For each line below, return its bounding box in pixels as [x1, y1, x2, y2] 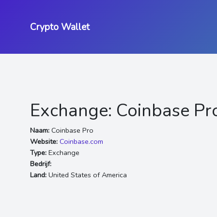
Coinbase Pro [49, 125, 93, 135]
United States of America [46, 170, 127, 180]
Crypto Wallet [30, 20, 90, 33]
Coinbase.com [60, 137, 103, 146]
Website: [30, 137, 58, 146]
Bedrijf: [30, 159, 51, 169]
